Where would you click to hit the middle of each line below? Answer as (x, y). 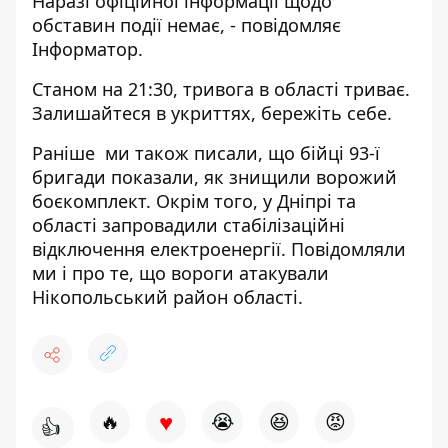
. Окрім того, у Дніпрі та (251, 201)
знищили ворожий (313, 177)
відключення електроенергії (156, 249)
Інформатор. (87, 49)
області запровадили (127, 225)
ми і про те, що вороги (135, 273)
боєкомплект (89, 201)
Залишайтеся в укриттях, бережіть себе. (212, 113)
